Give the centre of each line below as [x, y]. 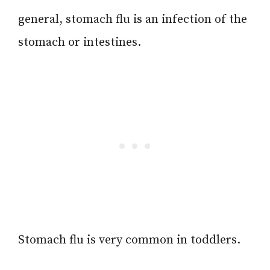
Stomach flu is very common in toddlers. [129, 240]
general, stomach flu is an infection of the [133, 19]
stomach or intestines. [80, 42]
